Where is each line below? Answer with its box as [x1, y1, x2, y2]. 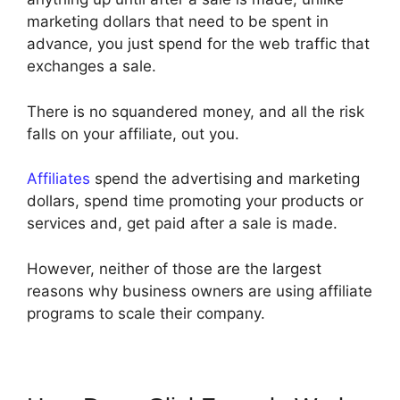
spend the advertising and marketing [90, 170, 360, 188]
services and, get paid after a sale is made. [27, 214, 337, 233]
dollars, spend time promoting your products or [27, 192, 363, 211]
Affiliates [27, 170, 90, 188]
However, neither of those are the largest [27, 259, 321, 278]
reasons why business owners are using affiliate [27, 281, 372, 300]
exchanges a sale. [27, 57, 156, 76]
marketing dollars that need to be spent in [27, 12, 329, 31]
